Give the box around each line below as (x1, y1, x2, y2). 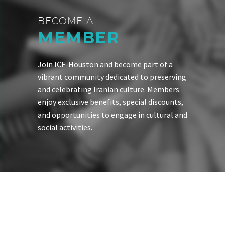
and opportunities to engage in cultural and (38, 109, 187, 120)
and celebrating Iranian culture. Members (38, 84, 179, 94)
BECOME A (38, 15, 93, 26)
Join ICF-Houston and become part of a (38, 59, 173, 69)
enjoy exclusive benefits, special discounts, (38, 96, 183, 107)
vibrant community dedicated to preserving (38, 71, 186, 82)
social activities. (38, 122, 92, 132)
